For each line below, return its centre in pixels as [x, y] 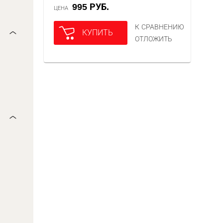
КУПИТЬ [98, 33]
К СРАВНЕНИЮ [160, 27]
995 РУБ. [93, 7]
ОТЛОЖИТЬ [154, 39]
